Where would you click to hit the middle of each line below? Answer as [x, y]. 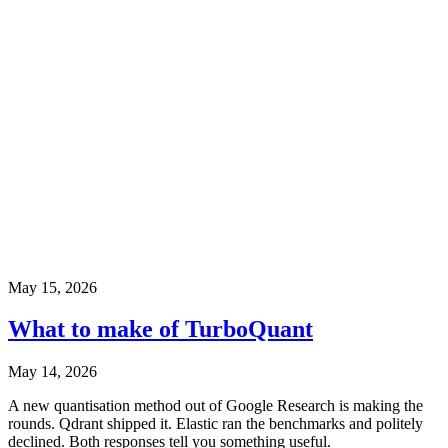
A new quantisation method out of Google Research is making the [215, 406]
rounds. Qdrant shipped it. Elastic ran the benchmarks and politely [215, 424]
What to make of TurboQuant [160, 329]
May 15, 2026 [52, 287]
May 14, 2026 [52, 372]
